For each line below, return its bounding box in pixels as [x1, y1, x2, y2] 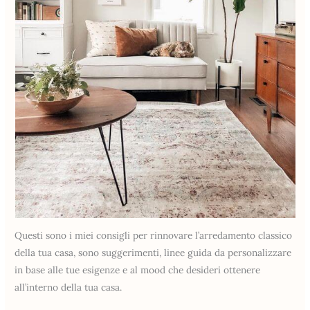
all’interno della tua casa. [15, 280, 122, 293]
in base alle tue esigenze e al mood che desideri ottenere [15, 263, 261, 276]
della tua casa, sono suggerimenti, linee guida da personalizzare [15, 246, 292, 259]
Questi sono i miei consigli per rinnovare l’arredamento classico [15, 228, 293, 241]
